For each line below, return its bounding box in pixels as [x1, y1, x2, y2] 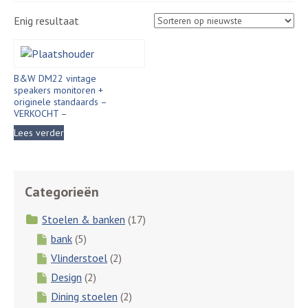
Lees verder [14, 126, 64, 139]
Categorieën [25, 183, 99, 201]
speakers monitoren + [14, 84, 103, 96]
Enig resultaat [14, 14, 79, 27]
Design [51, 270, 82, 284]
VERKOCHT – [14, 107, 67, 120]
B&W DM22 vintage [14, 72, 96, 85]
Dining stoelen [51, 289, 118, 303]
